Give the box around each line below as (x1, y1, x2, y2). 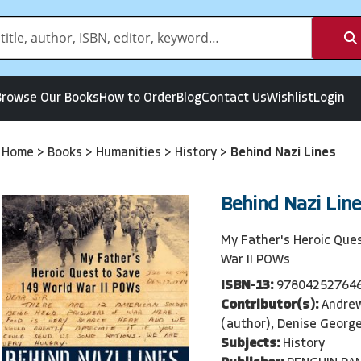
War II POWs (220, 253, 290, 267)
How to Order (99, 92, 176, 105)
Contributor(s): (220, 298, 318, 312)
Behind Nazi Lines (230, 147, 336, 160)
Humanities (96, 147, 164, 160)
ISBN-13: (220, 279, 273, 293)
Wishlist (267, 92, 313, 105)
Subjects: (220, 337, 280, 351)
